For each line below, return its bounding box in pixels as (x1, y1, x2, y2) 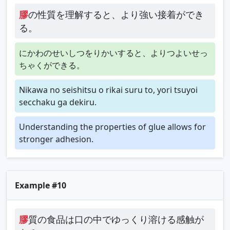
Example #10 (15, 179, 66, 191)
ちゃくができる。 (19, 59, 85, 71)
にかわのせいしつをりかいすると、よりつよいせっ (19, 47, 208, 59)
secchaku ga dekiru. (19, 96, 97, 108)
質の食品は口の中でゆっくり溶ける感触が (28, 213, 204, 225)
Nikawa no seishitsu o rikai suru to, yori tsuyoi (19, 84, 198, 95)
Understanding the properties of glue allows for (19, 121, 206, 132)
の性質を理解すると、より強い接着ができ (28, 8, 204, 21)
